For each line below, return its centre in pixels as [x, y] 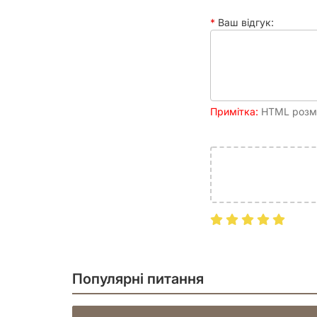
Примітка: [234, 111]
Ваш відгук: [246, 22]
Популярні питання [138, 278]
